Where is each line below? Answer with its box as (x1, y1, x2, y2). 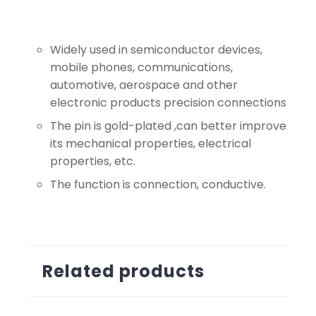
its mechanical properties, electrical (50, 135, 251, 152)
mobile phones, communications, (50, 59, 233, 75)
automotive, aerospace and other (50, 77, 238, 93)
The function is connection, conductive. (50, 176, 266, 193)
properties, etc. (50, 153, 135, 169)
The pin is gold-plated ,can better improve (50, 118, 286, 134)
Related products (42, 260, 205, 283)
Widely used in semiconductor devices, (50, 42, 262, 58)
